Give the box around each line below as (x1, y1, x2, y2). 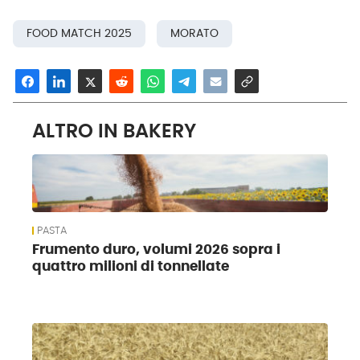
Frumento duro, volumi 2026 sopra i (32, 243, 280, 257)
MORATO (170, 27, 219, 39)
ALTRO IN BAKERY (32, 121, 196, 141)
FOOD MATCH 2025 (27, 27, 132, 39)
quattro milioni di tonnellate (32, 260, 229, 274)
